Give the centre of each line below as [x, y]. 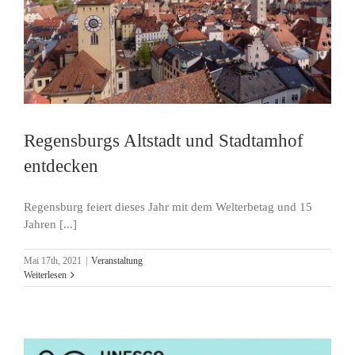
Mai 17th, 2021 [53, 260]
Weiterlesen [45, 275]
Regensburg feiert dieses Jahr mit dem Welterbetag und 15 [168, 206]
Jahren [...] [50, 224]
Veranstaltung [117, 260]
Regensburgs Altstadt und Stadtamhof [164, 140]
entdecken [61, 165]
